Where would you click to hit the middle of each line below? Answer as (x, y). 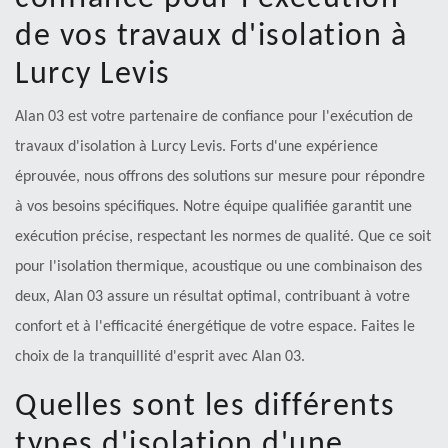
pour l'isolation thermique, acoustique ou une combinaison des (218, 267)
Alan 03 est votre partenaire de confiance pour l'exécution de (214, 117)
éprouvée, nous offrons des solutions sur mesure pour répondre (220, 177)
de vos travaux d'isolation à (211, 37)
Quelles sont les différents (205, 407)
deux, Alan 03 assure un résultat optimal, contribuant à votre (212, 297)
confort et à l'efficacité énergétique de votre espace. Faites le (215, 327)
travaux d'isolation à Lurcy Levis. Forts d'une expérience (196, 147)
